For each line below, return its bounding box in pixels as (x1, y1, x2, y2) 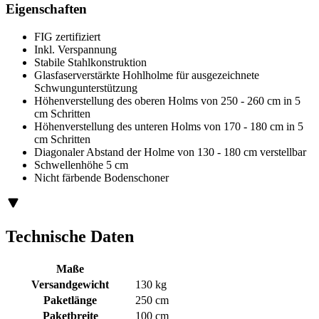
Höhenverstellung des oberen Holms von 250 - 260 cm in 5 (34, 95, 300, 108)
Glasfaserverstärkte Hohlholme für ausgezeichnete (34, 69, 259, 82)
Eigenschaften (6, 1, 87, 17)
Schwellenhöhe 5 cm (34, 159, 128, 172)
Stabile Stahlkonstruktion (34, 56, 147, 69)
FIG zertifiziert (34, 31, 100, 43)
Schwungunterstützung (34, 82, 137, 95)
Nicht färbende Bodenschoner (34, 172, 169, 184)
